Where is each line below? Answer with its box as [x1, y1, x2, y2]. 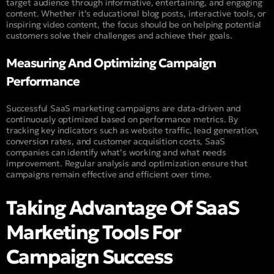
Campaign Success [6, 245, 173, 270]
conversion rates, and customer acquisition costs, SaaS [6, 135, 226, 147]
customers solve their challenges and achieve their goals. [6, 29, 232, 41]
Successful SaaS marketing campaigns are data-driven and [6, 102, 242, 114]
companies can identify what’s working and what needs [6, 146, 226, 158]
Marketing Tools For [6, 220, 181, 245]
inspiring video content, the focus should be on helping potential [6, 18, 262, 30]
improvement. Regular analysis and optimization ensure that [6, 157, 248, 169]
